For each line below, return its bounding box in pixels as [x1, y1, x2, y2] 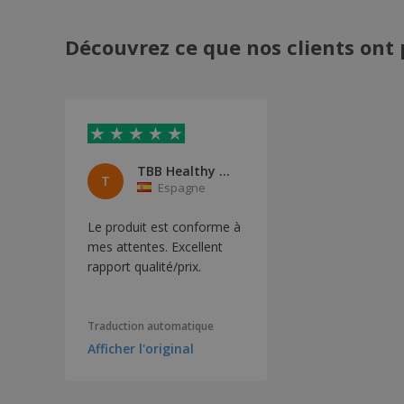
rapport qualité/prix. [87, 257, 201, 275]
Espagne [158, 179, 206, 196]
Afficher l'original [87, 340, 194, 358]
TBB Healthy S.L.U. [219, 161, 230, 179]
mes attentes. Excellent [87, 237, 223, 255]
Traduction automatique [87, 318, 214, 335]
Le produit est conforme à [87, 217, 241, 235]
